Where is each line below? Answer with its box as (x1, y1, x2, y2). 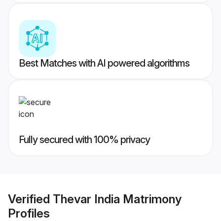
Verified (8, 191, 53, 206)
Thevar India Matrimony (53, 191, 182, 206)
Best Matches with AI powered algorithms (19, 57, 189, 70)
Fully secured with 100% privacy (19, 134, 150, 146)
